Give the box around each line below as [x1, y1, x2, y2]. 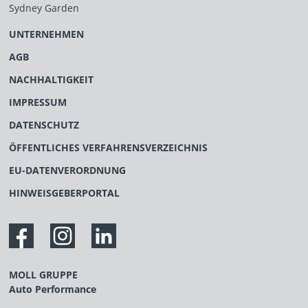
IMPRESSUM [9, 95, 67, 109]
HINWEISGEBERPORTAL [9, 186, 120, 199]
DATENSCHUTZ [9, 118, 80, 131]
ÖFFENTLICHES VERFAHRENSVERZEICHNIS [9, 140, 208, 154]
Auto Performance [9, 282, 97, 296]
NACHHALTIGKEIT [9, 72, 94, 86]
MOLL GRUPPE [9, 267, 78, 281]
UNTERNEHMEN [9, 27, 85, 41]
